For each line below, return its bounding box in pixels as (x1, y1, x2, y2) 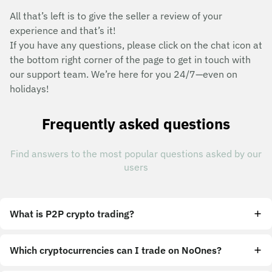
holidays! (10, 83, 49, 95)
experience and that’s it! (10, 24, 116, 36)
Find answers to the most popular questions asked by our (10, 148, 262, 160)
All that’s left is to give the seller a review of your (10, 10, 222, 22)
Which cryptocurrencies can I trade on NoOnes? (10, 244, 222, 256)
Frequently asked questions (42, 114, 230, 134)
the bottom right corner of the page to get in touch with (10, 53, 251, 66)
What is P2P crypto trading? (10, 208, 134, 220)
